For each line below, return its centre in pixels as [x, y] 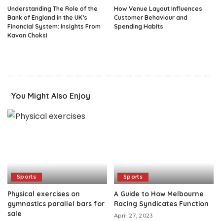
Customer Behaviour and [151, 17]
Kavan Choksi [27, 35]
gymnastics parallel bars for [56, 204]
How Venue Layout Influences [158, 8]
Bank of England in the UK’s [47, 17]
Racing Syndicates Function [161, 204]
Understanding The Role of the [53, 8]
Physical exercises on [44, 194]
